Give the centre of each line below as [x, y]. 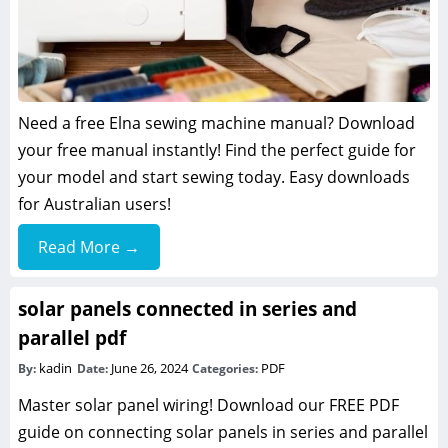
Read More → [89, 247]
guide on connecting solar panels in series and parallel [223, 432]
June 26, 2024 [150, 368]
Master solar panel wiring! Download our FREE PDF [208, 405]
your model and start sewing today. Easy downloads [214, 177]
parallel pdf [72, 338]
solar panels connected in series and [187, 309]
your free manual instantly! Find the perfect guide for [217, 150]
